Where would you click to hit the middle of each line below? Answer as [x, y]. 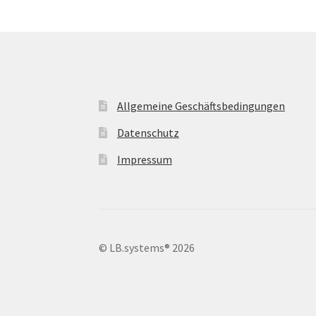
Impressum [144, 159]
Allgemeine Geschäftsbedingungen [201, 105]
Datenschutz [148, 132]
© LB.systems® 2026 [147, 247]
